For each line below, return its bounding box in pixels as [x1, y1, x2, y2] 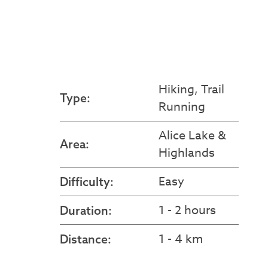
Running [158, 98, 205, 116]
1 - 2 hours [158, 202, 216, 220]
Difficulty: [59, 174, 114, 190]
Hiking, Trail [158, 81, 224, 99]
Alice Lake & [158, 127, 226, 145]
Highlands [158, 144, 215, 162]
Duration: [59, 203, 112, 218]
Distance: [59, 232, 111, 247]
